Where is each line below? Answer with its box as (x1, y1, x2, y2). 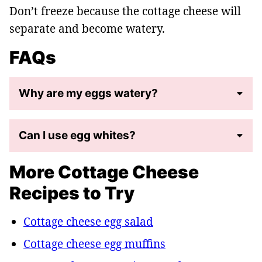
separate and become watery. (9, 21, 165, 37)
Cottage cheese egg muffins (23, 236, 166, 252)
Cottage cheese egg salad (23, 214, 153, 230)
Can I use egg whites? (19, 129, 136, 143)
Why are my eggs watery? (19, 87, 158, 101)
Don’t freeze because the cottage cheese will (9, 4, 241, 19)
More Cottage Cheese (9, 161, 199, 183)
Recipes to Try (9, 182, 135, 204)
